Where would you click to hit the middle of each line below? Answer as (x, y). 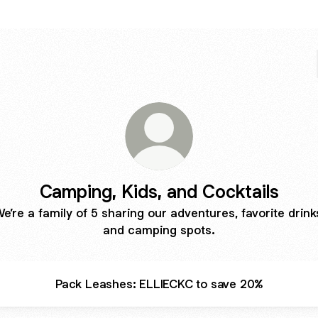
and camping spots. (159, 230)
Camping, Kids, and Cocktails (159, 191)
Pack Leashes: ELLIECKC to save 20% (159, 284)
